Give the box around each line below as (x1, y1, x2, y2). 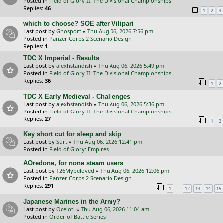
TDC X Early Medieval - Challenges (23, 92, 130, 100)
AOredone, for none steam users (23, 159, 123, 167)
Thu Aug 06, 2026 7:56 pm (87, 27, 153, 35)
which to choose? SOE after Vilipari (23, 20, 134, 28)
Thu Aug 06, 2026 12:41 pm (73, 138, 142, 146)
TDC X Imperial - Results (23, 54, 99, 62)
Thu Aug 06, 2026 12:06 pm (100, 167, 169, 175)
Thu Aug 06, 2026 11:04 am (81, 205, 149, 213)
